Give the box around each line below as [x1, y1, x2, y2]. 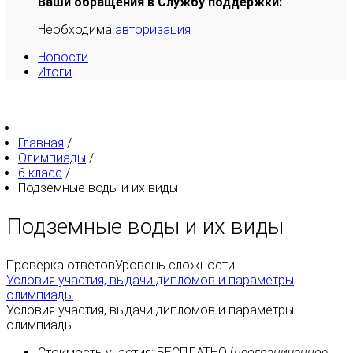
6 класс [18, 165, 62, 180]
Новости [38, 50, 88, 65]
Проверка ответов [6, 258, 115, 273]
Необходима [38, 22, 115, 37]
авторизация [115, 22, 191, 37]
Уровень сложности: [115, 258, 237, 273]
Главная [18, 136, 64, 150]
